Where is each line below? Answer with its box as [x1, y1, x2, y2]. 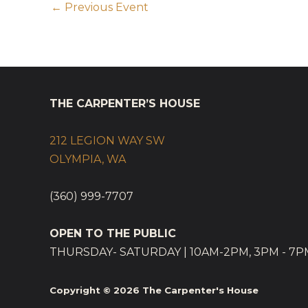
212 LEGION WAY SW [49, 134, 165, 148]
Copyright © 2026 [49, 285, 142, 296]
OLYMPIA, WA [49, 153, 126, 166]
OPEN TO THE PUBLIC [49, 227, 176, 241]
